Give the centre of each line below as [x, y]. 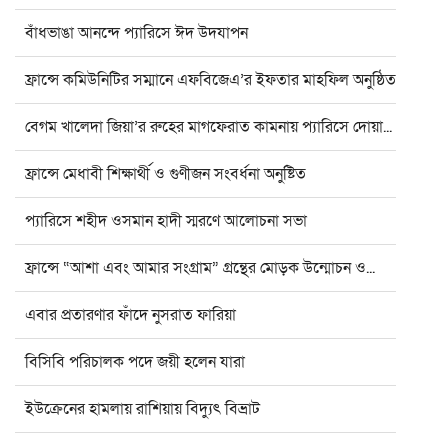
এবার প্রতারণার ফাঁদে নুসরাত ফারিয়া [130, 315]
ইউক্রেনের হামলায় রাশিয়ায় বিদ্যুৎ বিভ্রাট [142, 409]
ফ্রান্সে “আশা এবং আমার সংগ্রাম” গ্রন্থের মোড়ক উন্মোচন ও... [200, 268]
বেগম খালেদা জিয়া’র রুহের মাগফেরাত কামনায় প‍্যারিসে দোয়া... [208, 127]
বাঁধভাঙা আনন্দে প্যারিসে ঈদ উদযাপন [136, 33]
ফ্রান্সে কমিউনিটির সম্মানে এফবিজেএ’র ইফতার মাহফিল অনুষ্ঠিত [210, 80]
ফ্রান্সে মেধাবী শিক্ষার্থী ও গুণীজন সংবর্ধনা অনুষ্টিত [165, 174]
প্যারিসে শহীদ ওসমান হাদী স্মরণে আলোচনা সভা [166, 221]
